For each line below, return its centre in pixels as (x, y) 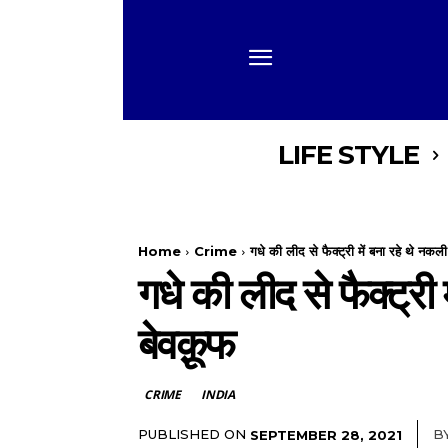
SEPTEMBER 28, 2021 (326, 434)
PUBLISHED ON (192, 434)
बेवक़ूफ (186, 344)
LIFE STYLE (348, 155)
